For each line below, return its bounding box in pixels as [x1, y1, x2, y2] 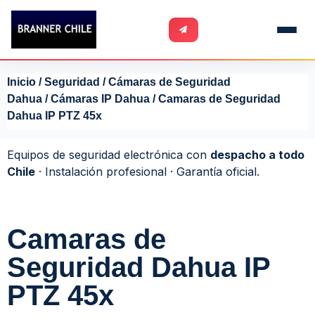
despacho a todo [210, 148, 304, 162]
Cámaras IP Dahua [51, 93, 150, 105]
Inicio [7, 76, 36, 88]
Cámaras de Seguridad [108, 76, 231, 88]
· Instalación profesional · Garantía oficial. [35, 165, 259, 179]
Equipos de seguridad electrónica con [7, 148, 210, 162]
